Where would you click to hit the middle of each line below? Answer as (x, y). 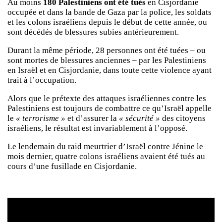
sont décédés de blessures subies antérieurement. (93, 32)
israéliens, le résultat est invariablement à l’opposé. (97, 128)
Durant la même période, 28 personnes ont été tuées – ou (107, 51)
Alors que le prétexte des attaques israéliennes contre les (107, 98)
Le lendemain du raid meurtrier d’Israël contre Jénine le (105, 146)
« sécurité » (139, 118)
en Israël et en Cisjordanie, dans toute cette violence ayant (110, 70)
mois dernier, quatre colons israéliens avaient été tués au (106, 156)
